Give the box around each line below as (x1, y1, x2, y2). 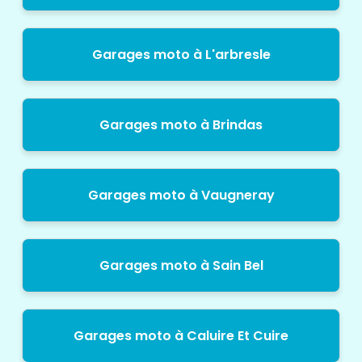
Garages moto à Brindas (99, 115, 263, 134)
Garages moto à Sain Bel (99, 255, 263, 275)
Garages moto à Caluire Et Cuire (74, 326, 288, 345)
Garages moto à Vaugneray (87, 185, 275, 204)
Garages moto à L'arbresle (91, 44, 271, 64)
